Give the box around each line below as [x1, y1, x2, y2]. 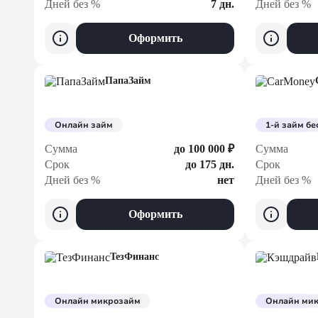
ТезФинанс [110, 251, 159, 262]
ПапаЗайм [105, 75, 151, 86]
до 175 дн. [185, 158, 234, 170]
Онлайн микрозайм [55, 295, 141, 307]
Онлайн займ [55, 119, 113, 131]
